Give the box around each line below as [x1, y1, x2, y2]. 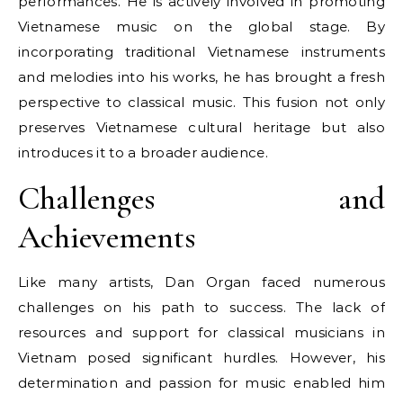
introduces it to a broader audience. [18, 144, 268, 161]
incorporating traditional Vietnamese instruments [18, 43, 385, 60]
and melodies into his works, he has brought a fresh [18, 68, 385, 85]
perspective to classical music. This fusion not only [18, 94, 385, 111]
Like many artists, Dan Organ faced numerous [18, 273, 385, 291]
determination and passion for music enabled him [18, 374, 385, 391]
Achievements [18, 218, 196, 256]
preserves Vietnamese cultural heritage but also [18, 119, 385, 136]
